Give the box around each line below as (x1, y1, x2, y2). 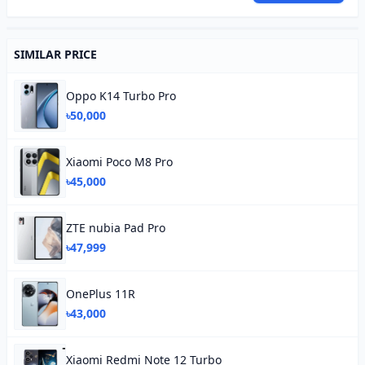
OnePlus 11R (66, 286, 135, 301)
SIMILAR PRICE (14, 46, 97, 62)
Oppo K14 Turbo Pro (66, 88, 176, 103)
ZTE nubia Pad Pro (66, 220, 165, 235)
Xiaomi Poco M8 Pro (66, 154, 173, 169)
